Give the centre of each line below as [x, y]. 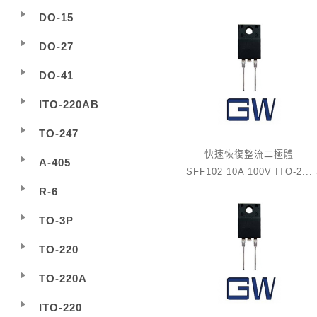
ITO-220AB [69, 104]
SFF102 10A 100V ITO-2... [249, 172]
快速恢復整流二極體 [249, 154]
